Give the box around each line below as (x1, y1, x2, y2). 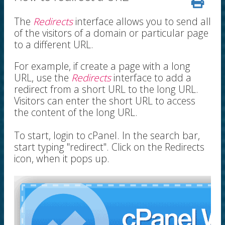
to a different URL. (14, 38, 93, 51)
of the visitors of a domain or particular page (14, 26, 208, 40)
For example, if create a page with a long (14, 59, 190, 73)
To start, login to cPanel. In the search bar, (14, 129, 200, 142)
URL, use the (14, 71, 71, 84)
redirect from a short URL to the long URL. (14, 82, 198, 96)
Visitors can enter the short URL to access (14, 94, 195, 107)
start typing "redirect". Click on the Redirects (14, 140, 204, 154)
